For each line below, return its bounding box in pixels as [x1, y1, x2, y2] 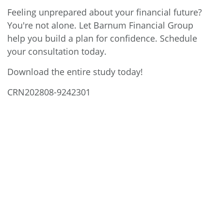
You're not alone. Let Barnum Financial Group [7, 19, 193, 31]
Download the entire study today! [7, 65, 143, 77]
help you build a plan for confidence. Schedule [7, 32, 197, 44]
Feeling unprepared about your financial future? [7, 6, 202, 18]
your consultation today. [7, 45, 107, 57]
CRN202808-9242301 [7, 86, 91, 98]
